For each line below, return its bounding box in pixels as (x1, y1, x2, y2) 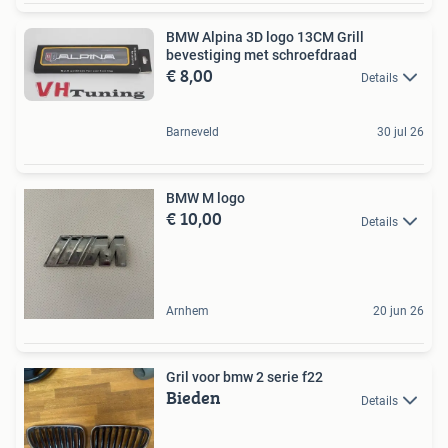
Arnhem (166, 304, 209, 319)
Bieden (166, 384, 221, 412)
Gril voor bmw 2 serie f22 (166, 369, 323, 386)
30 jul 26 (377, 125, 424, 140)
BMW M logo (166, 190, 245, 207)
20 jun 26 (373, 304, 424, 319)
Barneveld (166, 125, 219, 140)
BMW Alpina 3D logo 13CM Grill (166, 28, 364, 45)
